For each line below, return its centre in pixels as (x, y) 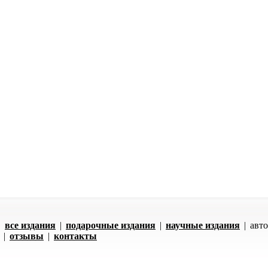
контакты (75, 236)
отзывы (27, 236)
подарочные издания (111, 225)
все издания (30, 225)
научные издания (203, 225)
